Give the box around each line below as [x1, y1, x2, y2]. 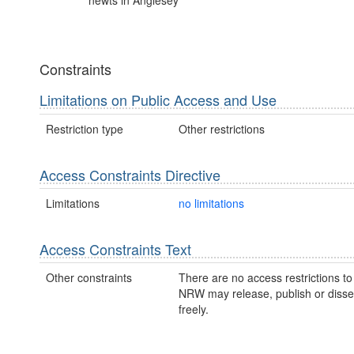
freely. [178, 301, 209, 318]
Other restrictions [178, 120, 265, 137]
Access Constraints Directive [40, 164, 220, 185]
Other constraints [46, 269, 132, 286]
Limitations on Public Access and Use [40, 89, 277, 111]
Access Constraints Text [40, 238, 191, 259]
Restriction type [46, 120, 123, 137]
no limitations [178, 194, 244, 211]
